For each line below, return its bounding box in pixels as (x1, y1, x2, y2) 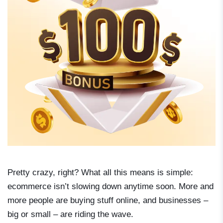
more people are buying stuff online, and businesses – (7, 195, 208, 205)
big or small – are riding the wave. (7, 209, 133, 219)
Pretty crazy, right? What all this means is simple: (7, 167, 193, 177)
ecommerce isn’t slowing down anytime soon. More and (7, 181, 214, 191)
